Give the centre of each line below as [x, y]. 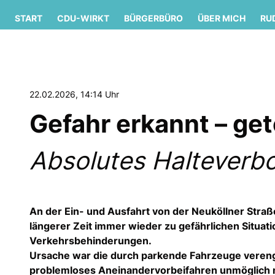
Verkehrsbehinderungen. [91, 240]
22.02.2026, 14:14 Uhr [74, 94]
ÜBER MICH [222, 18]
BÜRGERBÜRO [153, 18]
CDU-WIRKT [83, 18]
